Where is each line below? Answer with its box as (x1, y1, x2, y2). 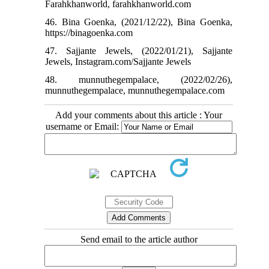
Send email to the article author (80, 234, 198, 244)
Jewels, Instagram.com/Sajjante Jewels (45, 56, 192, 67)
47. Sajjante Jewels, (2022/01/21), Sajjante (45, 45, 232, 56)
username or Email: (45, 121, 121, 131)
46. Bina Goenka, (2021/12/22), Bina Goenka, (45, 16, 232, 27)
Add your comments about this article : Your (55, 109, 222, 120)
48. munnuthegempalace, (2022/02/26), (45, 74, 232, 85)
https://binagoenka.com (45, 27, 133, 38)
